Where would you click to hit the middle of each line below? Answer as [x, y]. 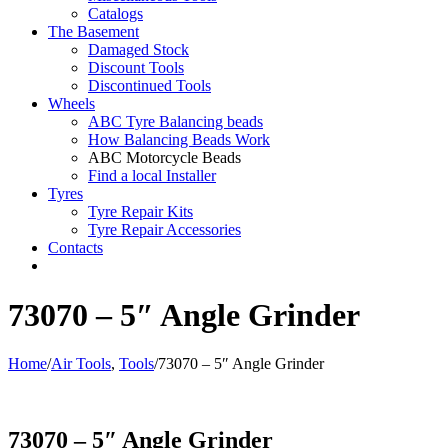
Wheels [71, 104]
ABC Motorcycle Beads [164, 158]
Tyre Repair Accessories [164, 230]
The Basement [93, 32]
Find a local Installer [152, 176]
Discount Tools [136, 68]
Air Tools [81, 364]
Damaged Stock [138, 50]
